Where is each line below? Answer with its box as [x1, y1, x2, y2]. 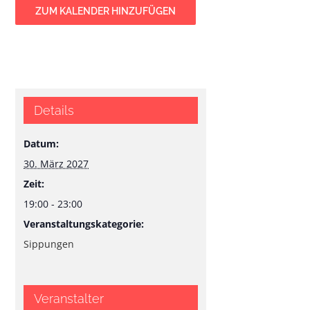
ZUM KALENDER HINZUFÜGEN [35, 5, 176, 17]
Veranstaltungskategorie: [24, 217, 145, 231]
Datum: [24, 137, 60, 151]
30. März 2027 [24, 157, 89, 171]
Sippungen [24, 237, 75, 251]
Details [34, 103, 75, 118]
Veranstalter [34, 291, 104, 307]
